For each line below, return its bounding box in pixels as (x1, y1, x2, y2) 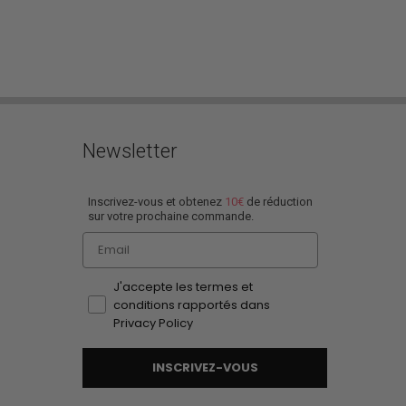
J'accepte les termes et (113, 277, 253, 295)
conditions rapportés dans (113, 295, 270, 314)
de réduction (244, 194, 313, 208)
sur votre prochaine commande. (88, 208, 254, 223)
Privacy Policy (113, 314, 193, 332)
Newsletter (82, 139, 178, 162)
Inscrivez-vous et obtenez (88, 194, 225, 208)
